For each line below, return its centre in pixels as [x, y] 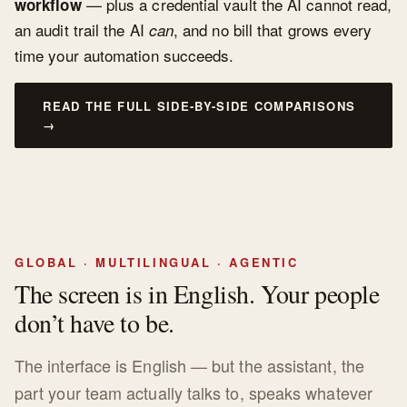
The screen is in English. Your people [197, 293]
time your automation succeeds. [124, 55]
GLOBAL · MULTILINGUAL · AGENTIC [157, 262]
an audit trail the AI [82, 30]
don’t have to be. [94, 322]
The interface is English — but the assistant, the [189, 365]
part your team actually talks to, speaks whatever [194, 392]
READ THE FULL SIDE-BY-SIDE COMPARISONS [199, 106]
